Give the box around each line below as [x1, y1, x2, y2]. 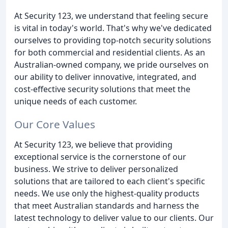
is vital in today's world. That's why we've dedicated [14, 22, 212, 34]
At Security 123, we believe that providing [14, 138, 173, 150]
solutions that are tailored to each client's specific [14, 175, 205, 187]
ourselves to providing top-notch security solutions [14, 35, 211, 46]
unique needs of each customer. [14, 96, 137, 107]
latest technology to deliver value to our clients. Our [14, 212, 214, 223]
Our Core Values [14, 117, 95, 131]
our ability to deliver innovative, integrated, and [14, 71, 196, 82]
